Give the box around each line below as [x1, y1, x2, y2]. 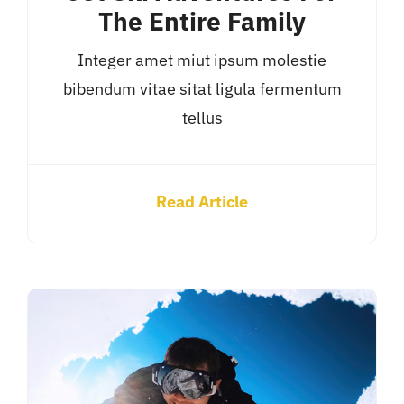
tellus [181, 107, 223, 129]
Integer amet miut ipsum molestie [78, 50, 326, 71]
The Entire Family [98, 5, 306, 39]
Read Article [156, 191, 248, 213]
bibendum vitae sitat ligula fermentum [62, 78, 342, 100]
